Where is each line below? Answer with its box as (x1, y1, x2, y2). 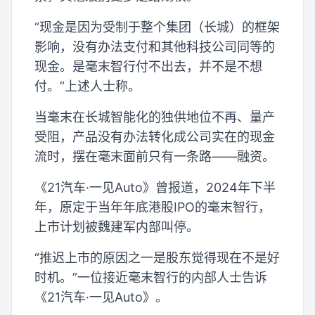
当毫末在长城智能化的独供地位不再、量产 (34, 109, 275, 124)
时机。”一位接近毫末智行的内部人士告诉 (34, 269, 267, 285)
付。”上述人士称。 (34, 78, 141, 94)
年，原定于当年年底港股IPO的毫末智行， (34, 199, 271, 214)
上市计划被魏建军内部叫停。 (34, 219, 199, 234)
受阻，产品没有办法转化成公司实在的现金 (34, 129, 275, 144)
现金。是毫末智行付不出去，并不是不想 (34, 58, 262, 74)
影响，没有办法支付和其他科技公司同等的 (34, 39, 275, 54)
